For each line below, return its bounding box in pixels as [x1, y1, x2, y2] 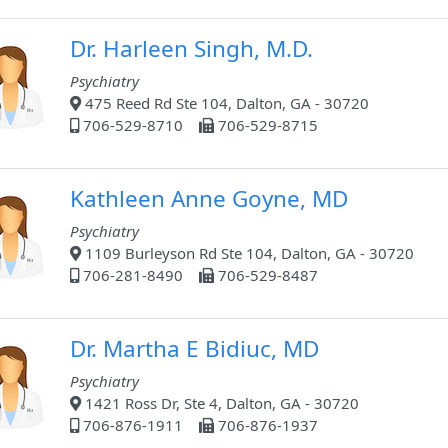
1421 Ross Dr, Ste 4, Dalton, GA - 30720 [81, 393, 359, 414]
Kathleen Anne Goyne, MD [70, 183, 348, 215]
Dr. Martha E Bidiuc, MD [70, 333, 319, 365]
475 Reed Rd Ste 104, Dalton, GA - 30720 [81, 93, 369, 114]
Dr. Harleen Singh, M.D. [70, 33, 313, 65]
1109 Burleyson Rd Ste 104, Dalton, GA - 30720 [81, 243, 414, 264]
